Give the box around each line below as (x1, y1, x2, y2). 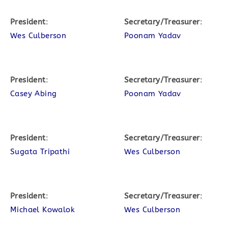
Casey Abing (10, 89, 57, 98)
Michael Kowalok (10, 205, 75, 214)
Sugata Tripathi (10, 147, 70, 156)
